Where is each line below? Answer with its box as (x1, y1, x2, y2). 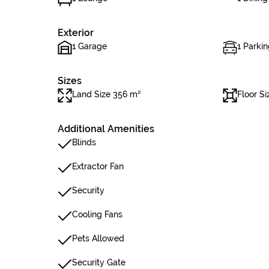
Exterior (58, 27, 94, 38)
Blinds (72, 138, 96, 147)
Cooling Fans (72, 210, 122, 219)
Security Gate (72, 258, 125, 267)
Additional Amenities (58, 123, 154, 134)
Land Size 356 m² (72, 89, 141, 99)
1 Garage (72, 41, 107, 51)
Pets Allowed (72, 234, 124, 243)
